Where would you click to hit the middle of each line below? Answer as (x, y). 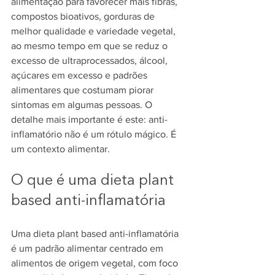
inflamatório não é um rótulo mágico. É (95, 134)
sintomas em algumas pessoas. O (83, 105)
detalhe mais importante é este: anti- (89, 119)
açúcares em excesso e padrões (80, 75)
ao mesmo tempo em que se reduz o (91, 46)
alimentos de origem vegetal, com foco (96, 263)
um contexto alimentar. (60, 149)
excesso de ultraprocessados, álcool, (91, 60)
